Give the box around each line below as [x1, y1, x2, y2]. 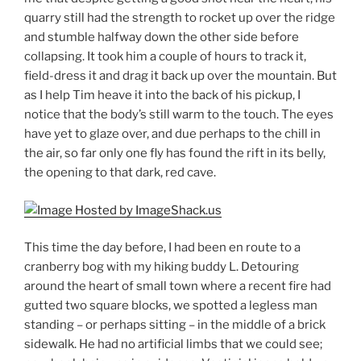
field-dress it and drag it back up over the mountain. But [24, 68, 337, 84]
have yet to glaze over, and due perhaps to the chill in [24, 127, 321, 142]
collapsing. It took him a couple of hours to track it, [24, 49, 306, 64]
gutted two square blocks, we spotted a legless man [24, 298, 317, 313]
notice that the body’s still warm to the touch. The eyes [24, 107, 334, 122]
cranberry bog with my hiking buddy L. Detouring [24, 259, 299, 275]
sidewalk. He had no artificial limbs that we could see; [24, 337, 322, 352]
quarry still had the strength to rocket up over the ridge [24, 10, 335, 26]
